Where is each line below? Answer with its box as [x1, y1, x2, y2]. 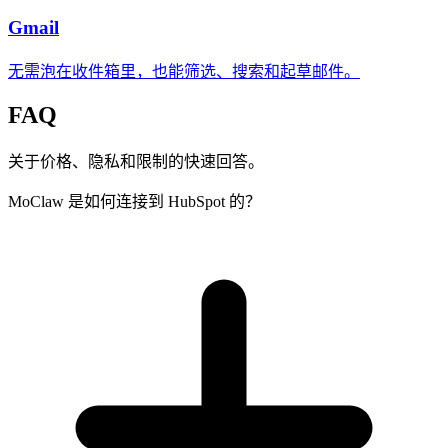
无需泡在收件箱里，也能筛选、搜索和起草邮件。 [8, 62, 360, 80]
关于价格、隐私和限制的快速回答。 [8, 153, 264, 171]
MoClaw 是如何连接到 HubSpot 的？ [8, 193, 261, 211]
